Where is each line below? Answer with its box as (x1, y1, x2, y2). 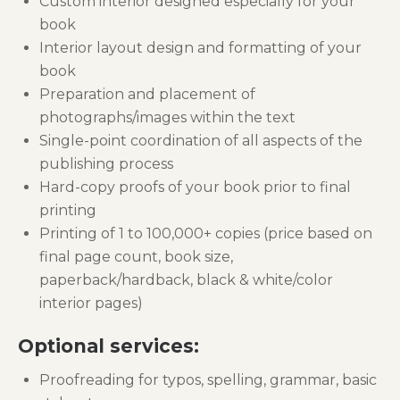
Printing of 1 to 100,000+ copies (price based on (39, 224, 372, 242)
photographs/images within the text (39, 108, 296, 126)
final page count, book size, (39, 247, 233, 265)
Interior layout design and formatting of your (39, 38, 362, 56)
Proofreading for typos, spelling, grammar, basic (39, 371, 377, 388)
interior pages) (39, 294, 143, 312)
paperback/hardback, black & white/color (39, 271, 333, 288)
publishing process (39, 154, 173, 172)
